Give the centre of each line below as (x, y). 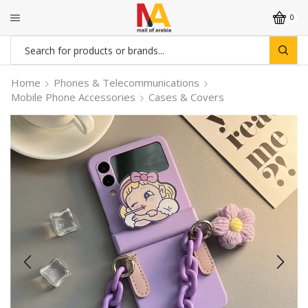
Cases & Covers (186, 97)
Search (172, 56)
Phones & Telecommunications (126, 82)
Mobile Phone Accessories (73, 97)
